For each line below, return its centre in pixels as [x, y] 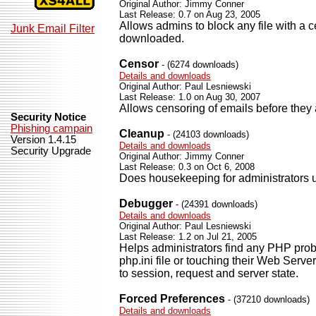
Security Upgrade [51, 151]
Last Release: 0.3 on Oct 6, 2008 [187, 167]
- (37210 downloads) [267, 299]
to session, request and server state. [209, 273]
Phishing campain [51, 128]
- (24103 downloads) [207, 134]
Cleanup [142, 134]
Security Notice [48, 117]
